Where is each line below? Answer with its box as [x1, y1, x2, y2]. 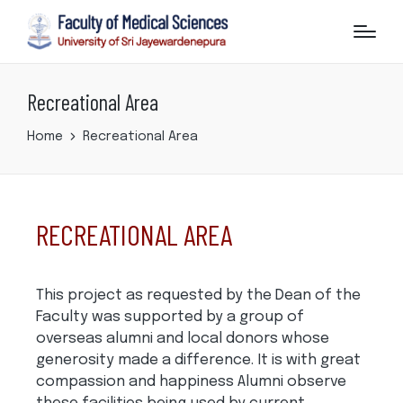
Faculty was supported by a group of [36, 309, 304, 325]
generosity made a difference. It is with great [36, 352, 361, 368]
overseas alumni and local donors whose [36, 330, 329, 346]
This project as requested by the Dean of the [36, 287, 361, 303]
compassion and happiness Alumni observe [36, 373, 346, 390]
